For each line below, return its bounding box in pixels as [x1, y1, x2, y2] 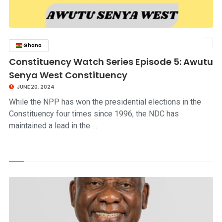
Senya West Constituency [8, 69, 127, 81]
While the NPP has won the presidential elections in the [8, 97, 201, 107]
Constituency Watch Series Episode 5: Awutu [8, 55, 213, 68]
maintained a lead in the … [8, 121, 97, 130]
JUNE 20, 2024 [15, 83, 55, 91]
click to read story [159, 42, 207, 49]
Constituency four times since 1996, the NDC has [8, 109, 179, 118]
